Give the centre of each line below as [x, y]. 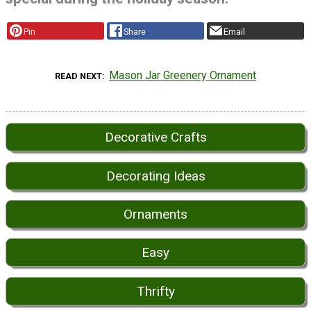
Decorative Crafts [155, 137]
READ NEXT [78, 76]
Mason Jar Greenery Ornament [183, 76]
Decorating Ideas [155, 176]
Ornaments [155, 215]
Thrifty [155, 291]
